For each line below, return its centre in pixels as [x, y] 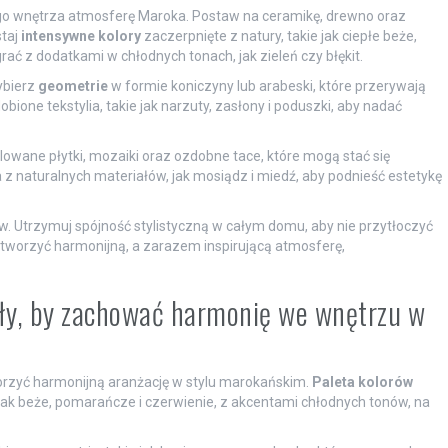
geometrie [72, 86]
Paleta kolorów [362, 382]
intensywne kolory [80, 36]
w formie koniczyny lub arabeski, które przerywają [266, 86]
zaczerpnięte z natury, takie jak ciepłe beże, [278, 36]
